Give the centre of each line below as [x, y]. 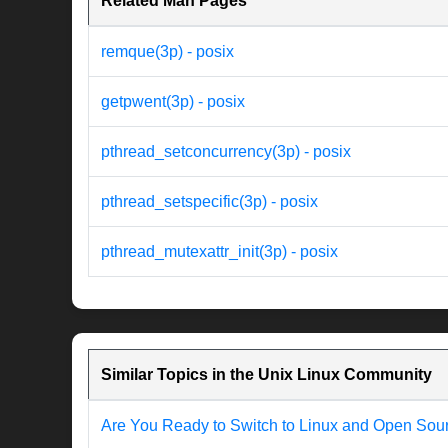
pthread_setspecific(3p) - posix [209, 202]
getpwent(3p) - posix [173, 102]
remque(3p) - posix [167, 52]
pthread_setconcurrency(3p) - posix [226, 152]
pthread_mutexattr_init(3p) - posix [219, 252]
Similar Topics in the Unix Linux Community [266, 375]
